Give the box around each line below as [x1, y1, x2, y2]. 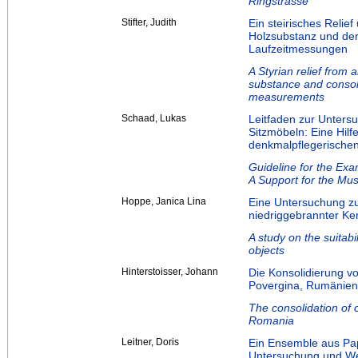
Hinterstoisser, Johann [121, 266, 218, 278]
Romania [249, 314, 294, 328]
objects [249, 244, 284, 257]
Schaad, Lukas [121, 113, 186, 125]
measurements [249, 90, 324, 104]
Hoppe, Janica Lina [121, 196, 206, 208]
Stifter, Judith [121, 17, 177, 29]
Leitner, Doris [121, 336, 179, 348]
